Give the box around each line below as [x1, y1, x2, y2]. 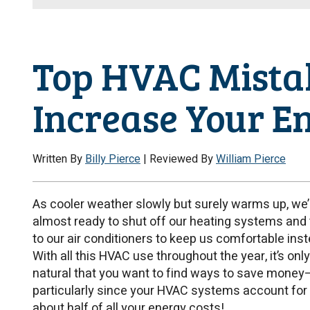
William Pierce [216, 151, 286, 168]
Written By [33, 151, 85, 168]
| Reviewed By [140, 151, 216, 168]
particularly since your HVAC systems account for [33, 282, 307, 301]
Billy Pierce [85, 151, 140, 168]
